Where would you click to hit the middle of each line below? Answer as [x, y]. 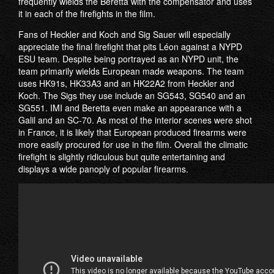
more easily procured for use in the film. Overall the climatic [133, 144]
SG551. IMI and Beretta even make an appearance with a [130, 108]
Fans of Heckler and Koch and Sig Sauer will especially [124, 34]
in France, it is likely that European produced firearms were [132, 132]
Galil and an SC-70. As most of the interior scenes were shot [135, 120]
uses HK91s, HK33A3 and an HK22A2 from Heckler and [126, 83]
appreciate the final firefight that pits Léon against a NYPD [130, 46]
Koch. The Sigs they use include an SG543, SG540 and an [132, 95]
